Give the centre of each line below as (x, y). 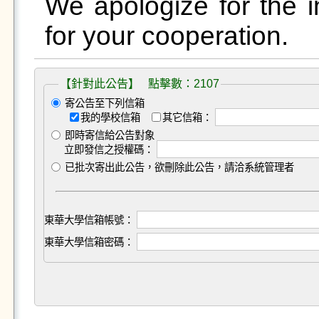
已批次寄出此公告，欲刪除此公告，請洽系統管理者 (178, 167)
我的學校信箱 (111, 117)
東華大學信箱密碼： (89, 242)
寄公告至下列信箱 (103, 103)
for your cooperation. (166, 36)
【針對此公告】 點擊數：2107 (139, 84)
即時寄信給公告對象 (108, 135)
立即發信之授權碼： (109, 150)
